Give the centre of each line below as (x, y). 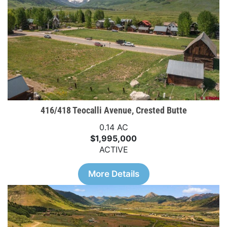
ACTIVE (113, 149)
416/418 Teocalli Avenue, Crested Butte (113, 110)
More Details (113, 174)
